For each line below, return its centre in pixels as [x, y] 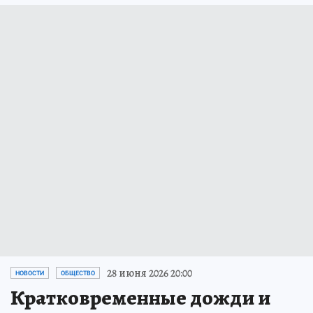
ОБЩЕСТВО [78, 273]
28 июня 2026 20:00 [150, 273]
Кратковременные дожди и [140, 297]
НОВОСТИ [30, 273]
